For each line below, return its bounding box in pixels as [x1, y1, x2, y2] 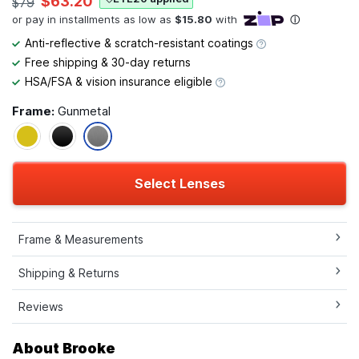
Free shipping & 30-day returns [25, 54, 191, 69]
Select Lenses [134, 175, 225, 192]
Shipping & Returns [18, 265, 119, 280]
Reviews [18, 299, 63, 313]
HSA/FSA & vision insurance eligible [25, 74, 216, 88]
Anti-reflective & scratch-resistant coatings [25, 35, 256, 50]
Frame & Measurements [18, 232, 143, 246]
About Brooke [12, 339, 115, 357]
